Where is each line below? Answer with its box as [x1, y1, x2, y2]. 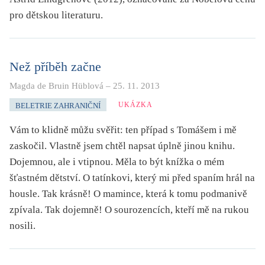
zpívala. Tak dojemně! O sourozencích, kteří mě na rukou [9, 203, 249, 215]
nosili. [9, 219, 35, 231]
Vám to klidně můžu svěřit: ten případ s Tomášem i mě [9, 124, 237, 135]
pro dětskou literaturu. [9, 9, 103, 21]
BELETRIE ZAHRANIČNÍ [15, 101, 101, 110]
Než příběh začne [9, 59, 101, 74]
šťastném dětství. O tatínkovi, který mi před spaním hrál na [9, 172, 255, 183]
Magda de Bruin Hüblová [9, 80, 104, 91]
